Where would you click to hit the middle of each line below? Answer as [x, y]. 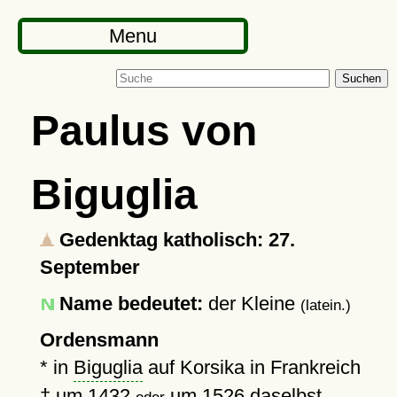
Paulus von [144, 130]
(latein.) [325, 305]
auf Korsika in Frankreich [251, 367]
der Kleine [251, 304]
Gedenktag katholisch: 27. [174, 240]
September [90, 267]
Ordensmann [99, 340]
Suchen [362, 78]
